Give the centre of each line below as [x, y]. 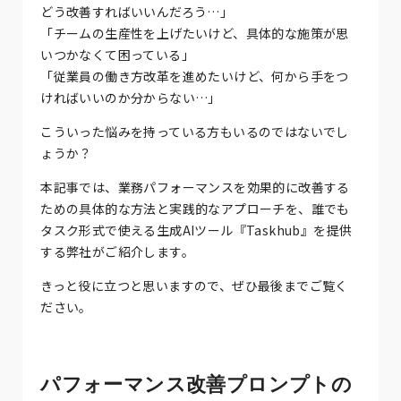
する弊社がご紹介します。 [118, 251]
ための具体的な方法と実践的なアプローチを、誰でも [195, 208]
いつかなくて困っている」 [118, 54]
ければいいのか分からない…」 [131, 97]
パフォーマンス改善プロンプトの [196, 384]
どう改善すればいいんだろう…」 [137, 11]
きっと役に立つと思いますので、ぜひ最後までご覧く [194, 285]
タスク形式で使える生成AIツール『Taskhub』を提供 [196, 230]
